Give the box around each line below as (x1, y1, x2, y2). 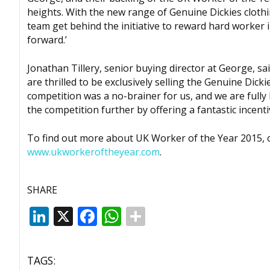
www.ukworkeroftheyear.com (27, 145, 160, 159)
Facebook (97, 202, 182, 229)
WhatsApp (121, 202, 214, 229)
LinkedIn (49, 202, 127, 229)
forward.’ (27, 33, 67, 46)
